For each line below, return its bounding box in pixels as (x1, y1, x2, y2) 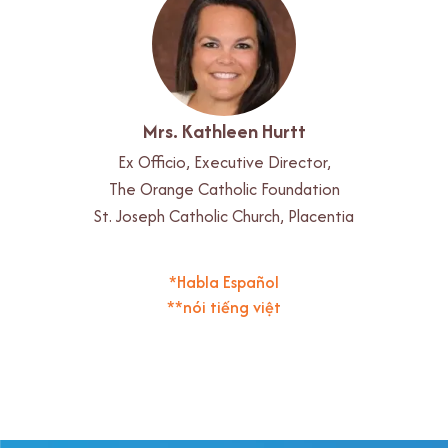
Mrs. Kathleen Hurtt (142, 116, 306, 145)
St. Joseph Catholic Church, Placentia (94, 203, 354, 228)
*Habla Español (169, 269, 279, 294)
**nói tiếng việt (167, 294, 281, 319)
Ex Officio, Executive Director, (117, 149, 331, 174)
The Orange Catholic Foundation (108, 176, 340, 201)
